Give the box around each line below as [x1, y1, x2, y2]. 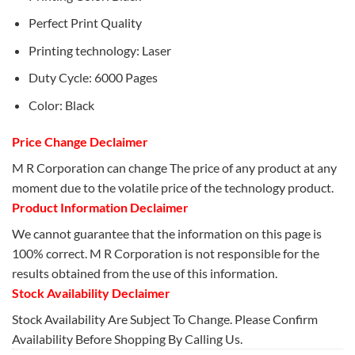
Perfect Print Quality [28, 15, 142, 31]
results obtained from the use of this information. [12, 265, 277, 281]
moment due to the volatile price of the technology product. [12, 179, 334, 195]
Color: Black [28, 97, 94, 113]
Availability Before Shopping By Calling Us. [12, 330, 242, 346]
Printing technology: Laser [28, 42, 171, 58]
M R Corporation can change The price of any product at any [12, 159, 337, 175]
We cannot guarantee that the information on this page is [12, 225, 322, 241]
